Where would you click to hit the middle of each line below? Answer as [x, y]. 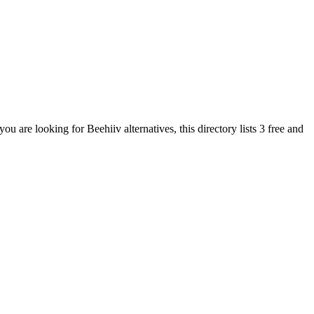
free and [284, 128]
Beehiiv [104, 128]
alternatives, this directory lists [190, 128]
